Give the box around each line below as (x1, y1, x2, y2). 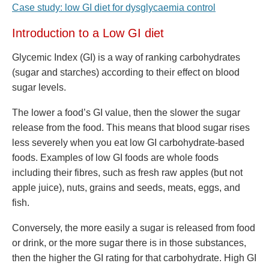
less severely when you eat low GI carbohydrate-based (12, 138, 244, 148)
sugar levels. (12, 82, 66, 92)
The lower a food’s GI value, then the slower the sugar (12, 107, 240, 118)
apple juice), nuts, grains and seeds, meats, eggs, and (12, 183, 240, 193)
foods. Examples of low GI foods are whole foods (12, 153, 219, 163)
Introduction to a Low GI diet (12, 26, 164, 40)
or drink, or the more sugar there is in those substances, (12, 238, 246, 248)
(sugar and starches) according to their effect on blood (12, 67, 240, 77)
